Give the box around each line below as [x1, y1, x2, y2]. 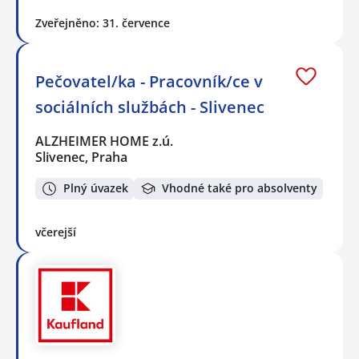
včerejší [35, 224, 76, 240]
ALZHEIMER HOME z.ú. [35, 131, 175, 150]
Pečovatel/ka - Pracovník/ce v [35, 70, 263, 92]
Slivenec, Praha [35, 147, 127, 166]
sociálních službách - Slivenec [35, 95, 264, 118]
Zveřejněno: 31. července [35, 14, 170, 30]
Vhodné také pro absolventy [162, 180, 317, 196]
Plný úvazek [63, 180, 128, 196]
